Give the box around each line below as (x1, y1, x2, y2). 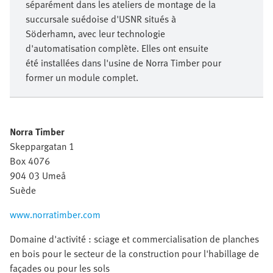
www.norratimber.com (10, 207, 101, 222)
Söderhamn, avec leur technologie (26, 26, 165, 41)
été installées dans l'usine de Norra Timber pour (26, 55, 221, 71)
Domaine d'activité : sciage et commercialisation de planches (10, 232, 259, 247)
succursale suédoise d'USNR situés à (26, 12, 176, 27)
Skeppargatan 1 (10, 139, 74, 154)
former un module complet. (26, 70, 138, 85)
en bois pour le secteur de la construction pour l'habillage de (10, 246, 259, 261)
